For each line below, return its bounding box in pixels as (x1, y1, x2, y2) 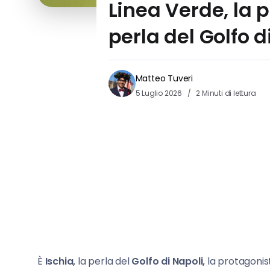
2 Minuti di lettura (194, 88, 256, 99)
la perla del (75, 254, 132, 269)
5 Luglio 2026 (135, 88, 184, 99)
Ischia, (45, 254, 76, 269)
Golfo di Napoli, (131, 254, 206, 269)
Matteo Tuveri (135, 72, 193, 85)
